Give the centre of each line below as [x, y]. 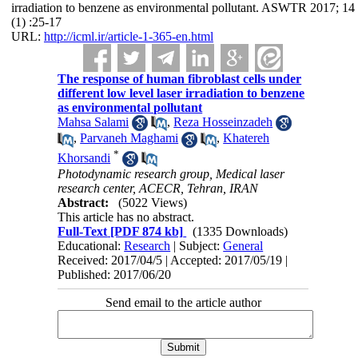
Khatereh [247, 138]
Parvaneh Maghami [129, 138]
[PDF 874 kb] [145, 232]
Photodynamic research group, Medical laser [171, 174]
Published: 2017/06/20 [115, 275]
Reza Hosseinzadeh [223, 122]
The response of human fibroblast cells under [180, 79]
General [243, 246]
